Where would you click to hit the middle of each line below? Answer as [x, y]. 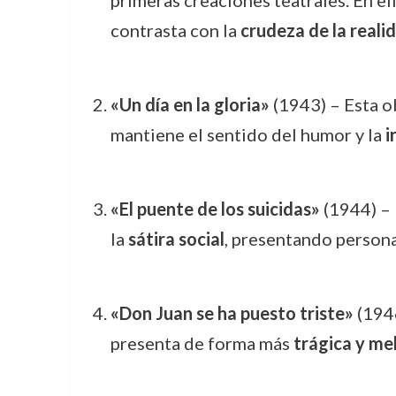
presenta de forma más [202, 343]
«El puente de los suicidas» [215, 209]
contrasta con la [175, 30]
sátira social [176, 239]
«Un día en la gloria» [190, 104]
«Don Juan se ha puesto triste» [232, 313]
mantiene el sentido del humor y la [247, 134]
